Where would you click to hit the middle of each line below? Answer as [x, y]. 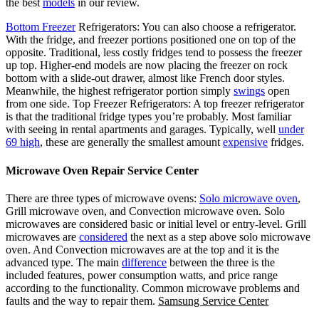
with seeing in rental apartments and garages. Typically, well [142, 130]
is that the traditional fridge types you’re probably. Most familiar [148, 117]
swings [249, 91]
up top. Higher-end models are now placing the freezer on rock [147, 66]
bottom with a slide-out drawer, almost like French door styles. [145, 78]
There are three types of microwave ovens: [103, 198]
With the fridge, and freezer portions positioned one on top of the [151, 40]
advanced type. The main [64, 262]
